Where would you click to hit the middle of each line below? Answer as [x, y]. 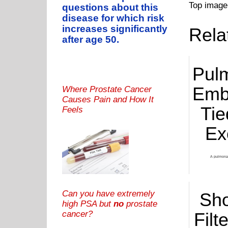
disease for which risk [113, 18]
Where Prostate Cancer [107, 90]
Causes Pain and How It [108, 100]
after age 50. [91, 40]
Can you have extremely [108, 193]
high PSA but [88, 204]
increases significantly [115, 29]
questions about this [110, 8]
